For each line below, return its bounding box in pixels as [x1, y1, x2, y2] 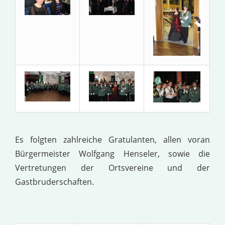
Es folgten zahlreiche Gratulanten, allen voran [15, 134, 210, 145]
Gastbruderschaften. [15, 176, 94, 187]
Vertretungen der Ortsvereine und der [15, 162, 210, 173]
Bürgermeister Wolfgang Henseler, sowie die [15, 148, 210, 159]
